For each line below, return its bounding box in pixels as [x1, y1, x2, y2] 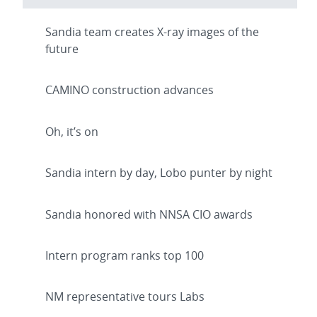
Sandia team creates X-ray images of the [45, 24, 259, 40]
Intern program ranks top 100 [45, 247, 204, 263]
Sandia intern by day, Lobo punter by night [45, 165, 272, 181]
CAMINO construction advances [45, 82, 214, 98]
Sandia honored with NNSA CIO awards [45, 206, 253, 222]
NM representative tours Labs [45, 289, 204, 305]
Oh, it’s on [45, 123, 98, 139]
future [45, 41, 79, 57]
